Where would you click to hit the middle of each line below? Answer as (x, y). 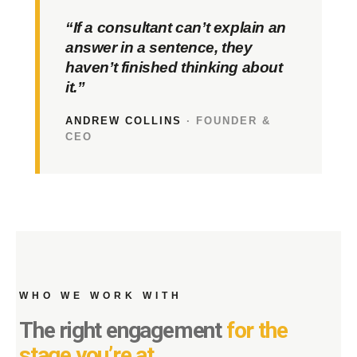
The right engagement (123, 330)
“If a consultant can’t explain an (176, 27)
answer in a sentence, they (159, 47)
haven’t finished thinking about (174, 67)
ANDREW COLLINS (124, 121)
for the (257, 330)
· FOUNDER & (226, 121)
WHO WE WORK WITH (101, 296)
